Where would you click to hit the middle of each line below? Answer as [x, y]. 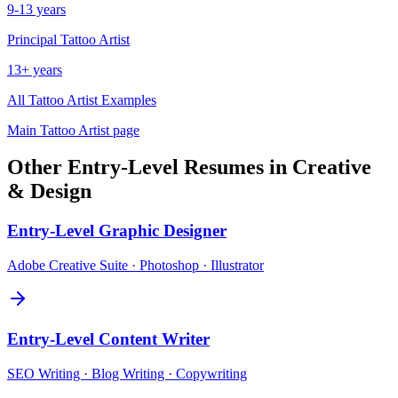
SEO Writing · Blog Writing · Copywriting [127, 373]
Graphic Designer [163, 231]
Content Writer [154, 338]
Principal [32, 39]
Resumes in [235, 167]
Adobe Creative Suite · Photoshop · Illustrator [135, 266]
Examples [127, 99]
